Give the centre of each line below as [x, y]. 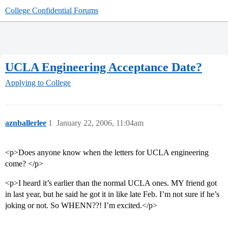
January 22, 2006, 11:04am [100, 123]
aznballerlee [26, 123]
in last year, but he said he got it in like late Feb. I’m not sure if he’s [112, 194]
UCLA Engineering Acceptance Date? [104, 67]
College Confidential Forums [52, 10]
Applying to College [38, 83]
